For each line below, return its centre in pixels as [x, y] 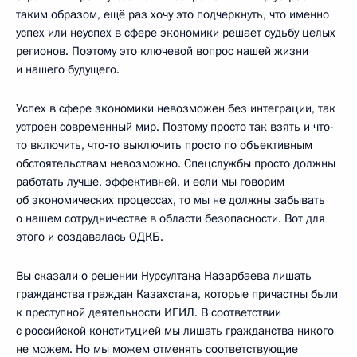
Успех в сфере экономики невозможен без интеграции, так [176, 108]
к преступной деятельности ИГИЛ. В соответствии [149, 312]
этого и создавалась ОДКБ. [90, 237]
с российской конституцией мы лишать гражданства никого [175, 331]
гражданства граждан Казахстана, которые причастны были [177, 294]
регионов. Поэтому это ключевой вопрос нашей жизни [162, 51]
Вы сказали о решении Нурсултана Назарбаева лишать [164, 276]
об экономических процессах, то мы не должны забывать [171, 200]
